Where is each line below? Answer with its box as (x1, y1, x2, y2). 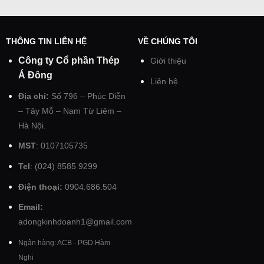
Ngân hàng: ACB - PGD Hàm (18, 238, 110, 247)
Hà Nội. (18, 121, 46, 130)
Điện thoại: (18, 182, 62, 192)
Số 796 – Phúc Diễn (48, 91, 126, 101)
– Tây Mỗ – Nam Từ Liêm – (18, 106, 121, 115)
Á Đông (18, 70, 52, 81)
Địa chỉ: (18, 91, 49, 101)
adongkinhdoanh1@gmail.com (18, 217, 132, 227)
